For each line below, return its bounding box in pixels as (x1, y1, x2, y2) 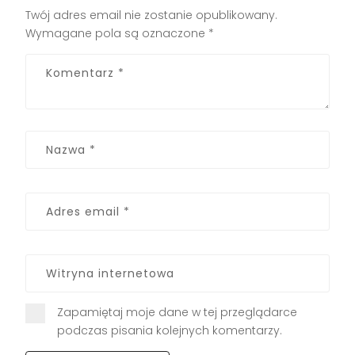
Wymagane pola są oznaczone (25, 25, 209, 41)
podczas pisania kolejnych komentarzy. (57, 322, 283, 338)
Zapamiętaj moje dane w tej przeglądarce (57, 303, 298, 320)
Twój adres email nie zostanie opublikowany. (25, 6, 278, 23)
